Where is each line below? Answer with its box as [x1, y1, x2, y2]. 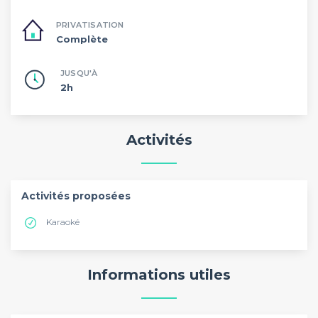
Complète [56, 33, 108, 45]
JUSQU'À [60, 67, 98, 78]
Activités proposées [21, 189, 131, 202]
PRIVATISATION [56, 20, 124, 30]
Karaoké [46, 216, 79, 227]
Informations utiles [87, 265, 231, 283]
